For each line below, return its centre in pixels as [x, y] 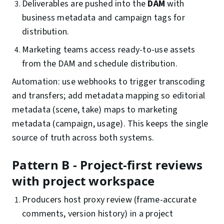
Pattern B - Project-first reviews [107, 165]
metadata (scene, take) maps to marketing [95, 110]
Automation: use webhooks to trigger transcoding [108, 82]
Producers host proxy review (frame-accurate [109, 200]
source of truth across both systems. [83, 138]
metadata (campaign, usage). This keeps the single [110, 124]
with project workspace [83, 181]
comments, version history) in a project [97, 214]
